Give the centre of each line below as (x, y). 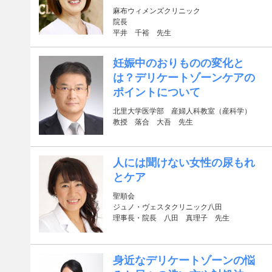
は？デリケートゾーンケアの (184, 78)
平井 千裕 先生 (142, 33)
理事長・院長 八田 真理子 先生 (172, 218)
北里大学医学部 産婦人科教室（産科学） (182, 111)
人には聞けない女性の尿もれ (184, 163)
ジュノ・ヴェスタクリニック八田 (168, 207)
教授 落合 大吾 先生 (153, 122)
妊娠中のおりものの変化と (179, 63)
